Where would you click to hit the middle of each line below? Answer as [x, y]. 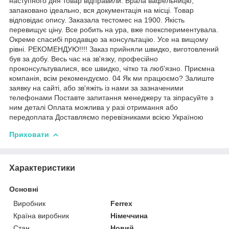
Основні [24, 189]
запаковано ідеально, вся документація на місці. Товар [101, 10]
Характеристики [42, 168]
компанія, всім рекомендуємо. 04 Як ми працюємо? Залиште [112, 78]
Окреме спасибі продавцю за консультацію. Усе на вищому [109, 39]
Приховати [29, 134]
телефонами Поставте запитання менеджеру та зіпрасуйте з [111, 97]
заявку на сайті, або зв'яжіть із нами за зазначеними [96, 88]
